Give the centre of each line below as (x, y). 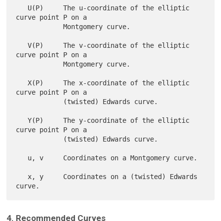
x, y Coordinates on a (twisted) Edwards (22, 177)
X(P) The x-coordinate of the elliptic (22, 83)
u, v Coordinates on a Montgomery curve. (22, 158)
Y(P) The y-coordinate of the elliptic (22, 121)
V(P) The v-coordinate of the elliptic (22, 46)
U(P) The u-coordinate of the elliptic (22, 8)
